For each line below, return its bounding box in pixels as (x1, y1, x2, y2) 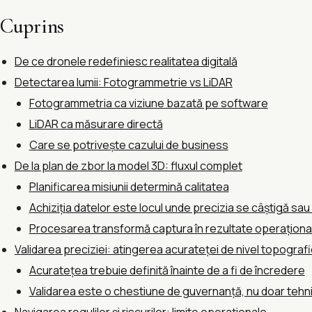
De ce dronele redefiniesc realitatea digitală (14, 54, 237, 70)
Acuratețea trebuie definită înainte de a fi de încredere (29, 263, 305, 279)
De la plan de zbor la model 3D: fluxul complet (14, 158, 242, 174)
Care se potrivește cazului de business (29, 137, 228, 153)
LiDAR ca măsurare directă (29, 116, 163, 132)
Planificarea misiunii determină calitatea (29, 179, 229, 195)
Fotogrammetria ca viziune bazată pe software (29, 95, 268, 111)
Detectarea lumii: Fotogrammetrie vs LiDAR (14, 75, 233, 91)
